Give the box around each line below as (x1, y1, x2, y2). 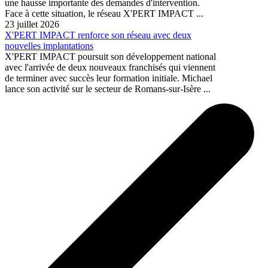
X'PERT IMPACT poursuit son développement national (5, 51, 216, 62)
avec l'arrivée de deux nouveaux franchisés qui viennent (5, 62, 215, 73)
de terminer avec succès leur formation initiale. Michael (5, 73, 212, 84)
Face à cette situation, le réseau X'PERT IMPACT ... (5, 8, 203, 19)
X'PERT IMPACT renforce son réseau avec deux (5, 30, 191, 41)
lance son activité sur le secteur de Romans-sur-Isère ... (5, 84, 211, 95)
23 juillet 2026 (5, 19, 59, 30)
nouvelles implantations (5, 41, 93, 51)
